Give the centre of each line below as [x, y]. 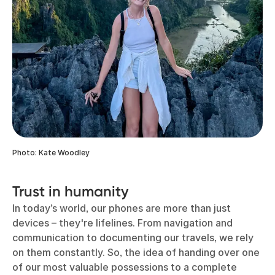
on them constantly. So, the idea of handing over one [136, 252]
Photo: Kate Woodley [51, 152]
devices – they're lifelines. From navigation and [122, 223]
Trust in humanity [70, 191]
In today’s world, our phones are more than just [122, 208]
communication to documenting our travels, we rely [133, 237]
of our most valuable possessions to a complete [125, 267]
